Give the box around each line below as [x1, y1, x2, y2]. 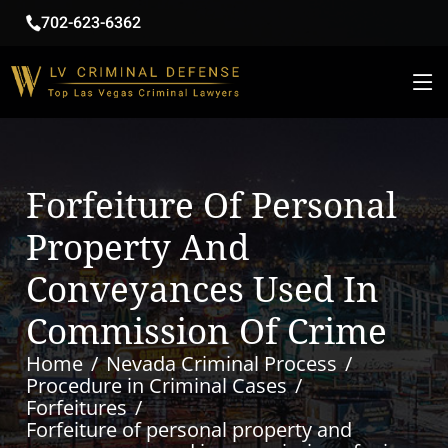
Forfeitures [26, 394, 128, 421]
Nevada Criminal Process [106, 350, 338, 377]
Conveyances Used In [26, 270, 380, 310]
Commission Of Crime [26, 312, 388, 352]
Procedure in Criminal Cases [26, 372, 288, 399]
